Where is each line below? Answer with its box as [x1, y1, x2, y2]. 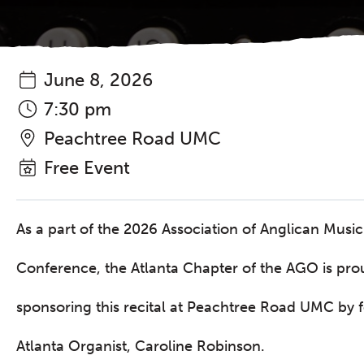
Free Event [38, 157, 130, 179]
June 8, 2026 [38, 69, 153, 91]
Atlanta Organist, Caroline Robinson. [16, 337, 265, 355]
